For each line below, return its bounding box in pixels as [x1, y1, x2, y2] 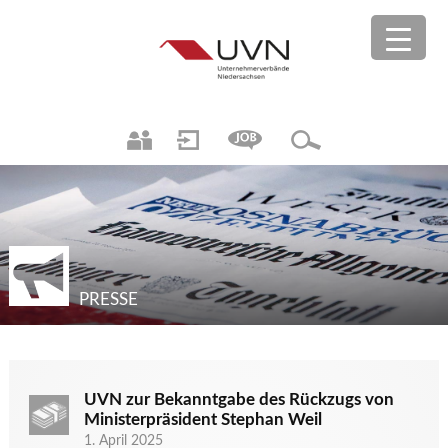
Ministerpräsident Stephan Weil [83, 411, 322, 428]
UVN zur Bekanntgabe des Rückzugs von [83, 391, 394, 408]
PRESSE [78, 291, 138, 308]
